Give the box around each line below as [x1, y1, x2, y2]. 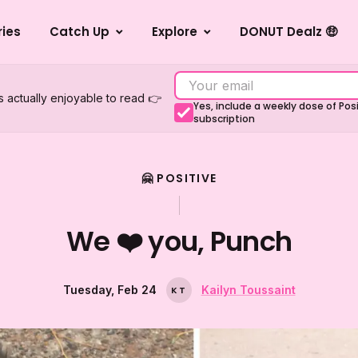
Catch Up [49, 23, 109, 40]
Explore [151, 23, 197, 40]
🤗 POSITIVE [141, 170, 217, 186]
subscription [193, 112, 255, 125]
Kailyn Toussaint [201, 283, 296, 296]
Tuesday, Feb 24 [62, 283, 157, 296]
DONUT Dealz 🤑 [239, 23, 337, 40]
